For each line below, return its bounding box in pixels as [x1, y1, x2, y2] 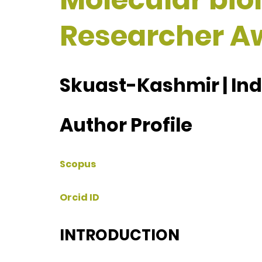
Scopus [60, 157, 96, 171]
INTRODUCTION [60, 224, 180, 246]
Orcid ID [60, 191, 99, 205]
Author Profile [60, 111, 192, 138]
